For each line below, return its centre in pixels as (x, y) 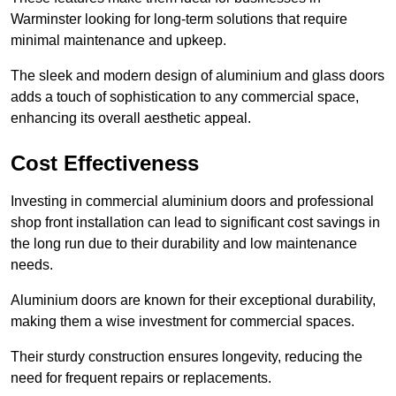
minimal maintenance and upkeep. (118, 40)
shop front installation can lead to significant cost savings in (195, 222)
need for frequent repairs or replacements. (141, 377)
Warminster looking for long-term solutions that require (179, 19)
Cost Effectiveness (105, 163)
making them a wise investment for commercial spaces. (183, 321)
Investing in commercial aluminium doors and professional (192, 201)
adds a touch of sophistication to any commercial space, (185, 96)
